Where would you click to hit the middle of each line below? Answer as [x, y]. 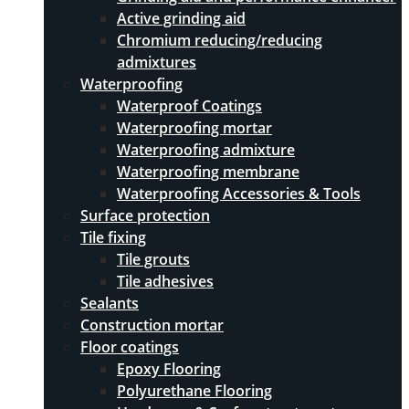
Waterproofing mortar [194, 128]
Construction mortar [152, 325]
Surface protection [145, 216]
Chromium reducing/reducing [220, 41]
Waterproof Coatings [189, 106]
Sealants [110, 304]
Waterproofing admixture [206, 150]
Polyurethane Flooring [194, 391]
